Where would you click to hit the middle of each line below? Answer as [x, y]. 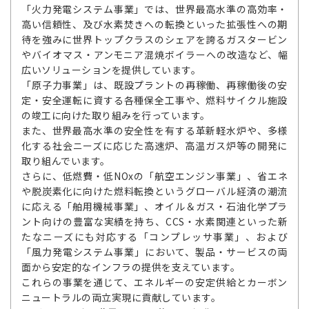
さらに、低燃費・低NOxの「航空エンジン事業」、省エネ [154, 176]
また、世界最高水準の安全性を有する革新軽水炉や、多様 [154, 130]
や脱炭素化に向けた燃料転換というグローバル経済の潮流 [154, 191]
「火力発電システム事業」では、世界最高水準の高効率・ [154, 9]
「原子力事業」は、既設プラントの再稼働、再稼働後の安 [154, 85]
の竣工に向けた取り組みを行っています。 [116, 115]
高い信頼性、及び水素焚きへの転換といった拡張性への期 [154, 24]
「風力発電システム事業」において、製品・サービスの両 [154, 252]
